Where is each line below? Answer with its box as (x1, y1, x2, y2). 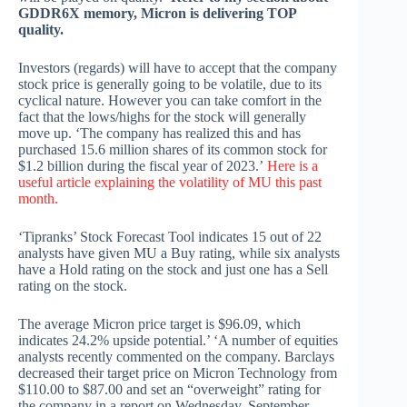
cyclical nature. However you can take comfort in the (18, 93, 322, 109)
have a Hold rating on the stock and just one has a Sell (18, 262, 328, 278)
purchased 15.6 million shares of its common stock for (18, 142, 327, 158)
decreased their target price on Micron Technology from (18, 365, 337, 382)
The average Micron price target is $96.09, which (18, 316, 301, 333)
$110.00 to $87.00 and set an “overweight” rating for (18, 382, 321, 398)
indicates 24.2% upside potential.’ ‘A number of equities (18, 333, 338, 349)
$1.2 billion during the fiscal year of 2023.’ (18, 158, 267, 174)
